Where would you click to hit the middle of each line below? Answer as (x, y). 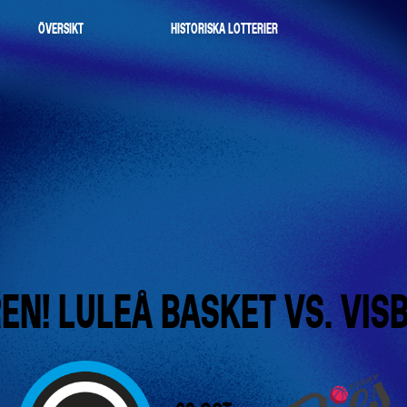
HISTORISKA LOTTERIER (224, 29)
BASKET (218, 312)
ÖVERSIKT (60, 29)
